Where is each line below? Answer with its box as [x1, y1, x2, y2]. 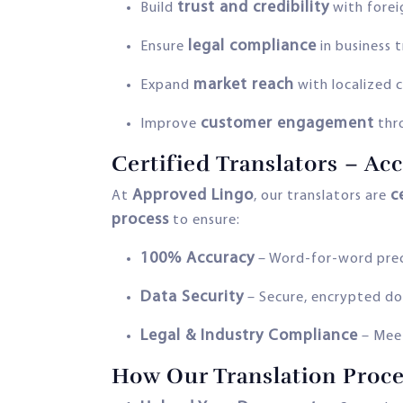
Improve [140, 116, 201, 131]
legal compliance [188, 37, 317, 55]
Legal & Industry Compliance [140, 327, 358, 345]
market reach [193, 76, 294, 94]
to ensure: [169, 212, 240, 228]
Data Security [140, 288, 244, 306]
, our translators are [254, 188, 390, 203]
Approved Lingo [132, 186, 254, 204]
